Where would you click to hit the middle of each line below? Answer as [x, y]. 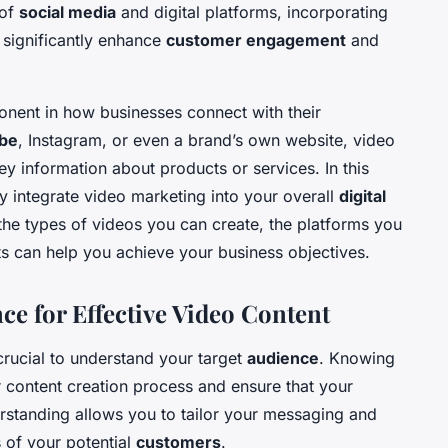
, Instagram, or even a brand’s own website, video [206, 140]
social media [67, 12]
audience [283, 358]
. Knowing [357, 358]
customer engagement [256, 40]
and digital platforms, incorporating [252, 12]
